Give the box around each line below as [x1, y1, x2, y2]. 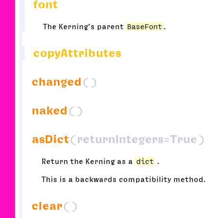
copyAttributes [33, 47, 121, 59]
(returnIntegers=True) [69, 133, 205, 145]
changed [32, 76, 82, 88]
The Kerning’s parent [43, 22, 126, 31]
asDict [32, 133, 69, 145]
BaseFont [127, 22, 162, 31]
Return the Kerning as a [41, 157, 135, 165]
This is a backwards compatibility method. [41, 175, 205, 183]
